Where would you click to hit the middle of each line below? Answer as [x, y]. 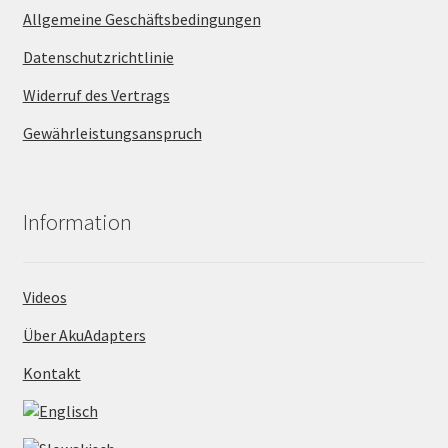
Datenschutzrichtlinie [98, 57]
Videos [44, 296]
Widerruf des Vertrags [96, 95]
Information [77, 221]
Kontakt [51, 372]
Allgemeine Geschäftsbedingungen [141, 19]
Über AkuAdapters [84, 334]
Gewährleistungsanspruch [112, 133]
